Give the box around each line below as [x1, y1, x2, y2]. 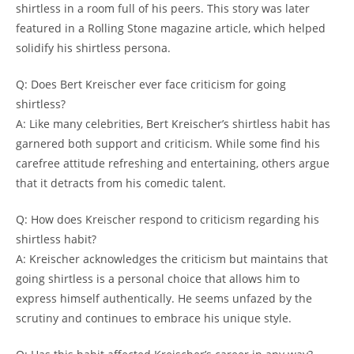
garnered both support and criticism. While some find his [16, 135, 320, 151]
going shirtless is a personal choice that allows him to [16, 270, 299, 286]
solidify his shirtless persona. [16, 40, 171, 55]
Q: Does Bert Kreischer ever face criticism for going [16, 76, 286, 92]
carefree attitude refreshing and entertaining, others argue [16, 155, 330, 171]
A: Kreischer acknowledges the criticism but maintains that [16, 250, 328, 266]
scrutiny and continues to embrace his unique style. [16, 310, 292, 326]
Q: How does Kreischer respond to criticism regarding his [16, 211, 319, 227]
